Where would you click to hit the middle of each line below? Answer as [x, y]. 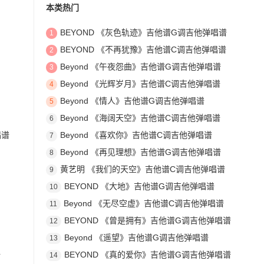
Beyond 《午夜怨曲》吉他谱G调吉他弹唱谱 [140, 67]
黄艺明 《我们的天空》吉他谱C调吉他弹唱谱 [142, 169]
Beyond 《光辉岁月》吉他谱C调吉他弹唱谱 [140, 84]
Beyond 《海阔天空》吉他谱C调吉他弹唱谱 [140, 118]
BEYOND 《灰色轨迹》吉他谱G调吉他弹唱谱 [143, 33]
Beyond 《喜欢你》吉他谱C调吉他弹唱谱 [136, 135]
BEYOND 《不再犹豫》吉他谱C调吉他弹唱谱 [143, 50]
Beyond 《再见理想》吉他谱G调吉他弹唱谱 [140, 152]
